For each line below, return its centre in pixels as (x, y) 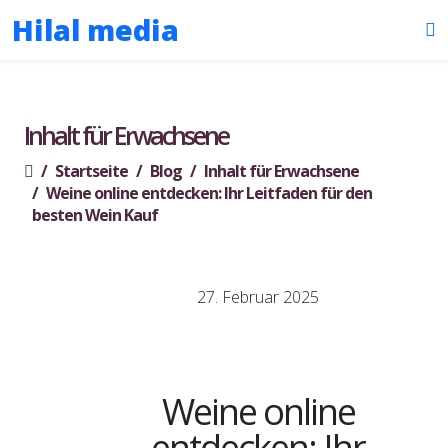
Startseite (91, 171)
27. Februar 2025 (258, 297)
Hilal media (95, 29)
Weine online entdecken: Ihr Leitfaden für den (209, 193)
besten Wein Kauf (95, 215)
